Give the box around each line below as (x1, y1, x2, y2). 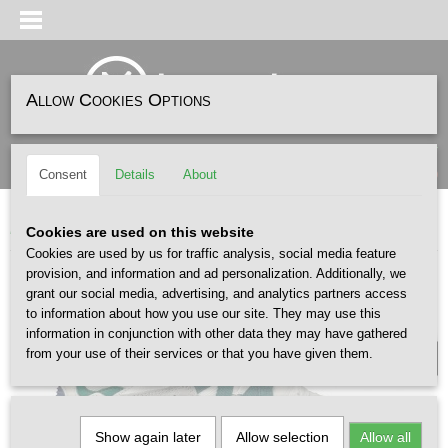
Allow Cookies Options (26, 90, 211, 110)
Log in (10, 145, 44, 159)
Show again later (94, 429, 201, 445)
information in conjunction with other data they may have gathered (26, 326, 407, 341)
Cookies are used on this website (26, 224, 254, 240)
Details (115, 167, 155, 182)
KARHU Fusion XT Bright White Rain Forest (191, 223, 427, 237)
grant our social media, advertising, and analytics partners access (26, 286, 407, 301)
